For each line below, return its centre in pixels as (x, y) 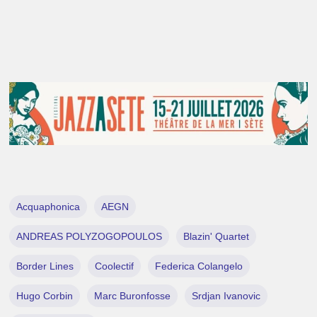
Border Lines (45, 266)
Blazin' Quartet (217, 236)
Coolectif (115, 266)
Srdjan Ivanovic (226, 295)
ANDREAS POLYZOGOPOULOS (90, 236)
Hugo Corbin (45, 295)
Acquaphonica (48, 206)
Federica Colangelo (199, 266)
